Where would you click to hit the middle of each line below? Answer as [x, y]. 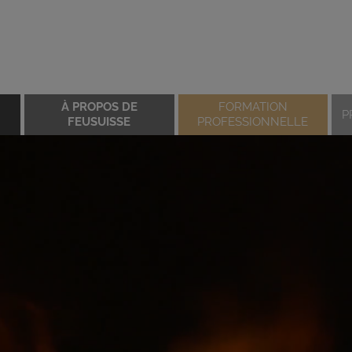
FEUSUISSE [99, 122]
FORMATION [253, 107]
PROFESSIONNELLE [253, 122]
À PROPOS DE [99, 107]
